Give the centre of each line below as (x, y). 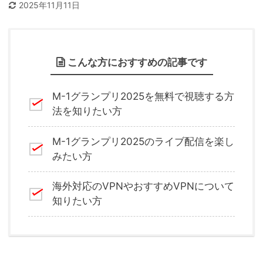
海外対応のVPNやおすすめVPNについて (143, 186)
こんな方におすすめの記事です (137, 62)
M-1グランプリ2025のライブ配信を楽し (143, 141)
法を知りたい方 (87, 111)
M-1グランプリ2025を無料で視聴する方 (143, 97)
